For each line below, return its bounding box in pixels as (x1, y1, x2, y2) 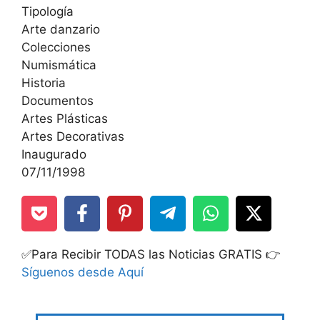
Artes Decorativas (21, 129, 124, 144)
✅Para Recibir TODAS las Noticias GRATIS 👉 (21, 246, 281, 261)
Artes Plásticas (21, 111, 108, 126)
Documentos (21, 93, 94, 108)
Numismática (21, 57, 96, 72)
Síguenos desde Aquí (21, 264, 144, 279)
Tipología (21, 4, 74, 19)
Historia (21, 75, 66, 90)
